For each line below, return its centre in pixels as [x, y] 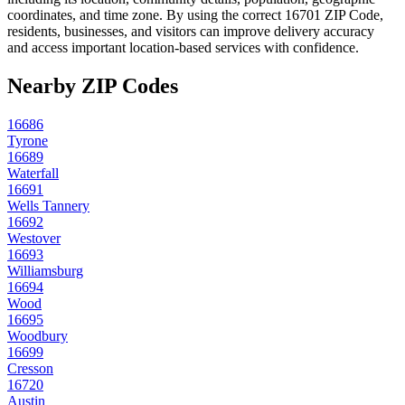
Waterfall [33, 174]
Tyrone [28, 141]
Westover [34, 239]
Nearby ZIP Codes [93, 86]
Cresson [30, 369]
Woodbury [38, 336]
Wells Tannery [48, 206]
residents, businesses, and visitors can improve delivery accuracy [191, 32]
